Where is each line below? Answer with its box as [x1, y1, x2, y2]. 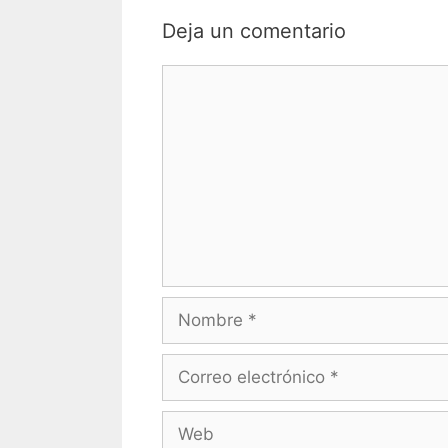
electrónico [161, 380, 249, 401]
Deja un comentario [162, 19, 346, 44]
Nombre [161, 298, 226, 319]
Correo [161, 355, 215, 376]
